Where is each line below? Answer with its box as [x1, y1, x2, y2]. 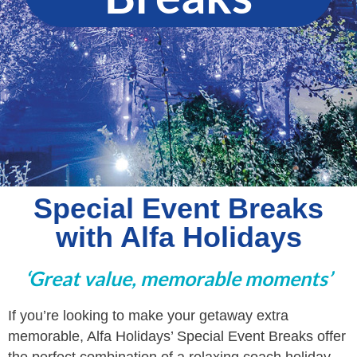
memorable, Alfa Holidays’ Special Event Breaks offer [8, 328, 346, 345]
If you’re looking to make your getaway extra [8, 308, 288, 324]
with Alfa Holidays [55, 221, 302, 254]
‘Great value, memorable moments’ [25, 266, 332, 291]
